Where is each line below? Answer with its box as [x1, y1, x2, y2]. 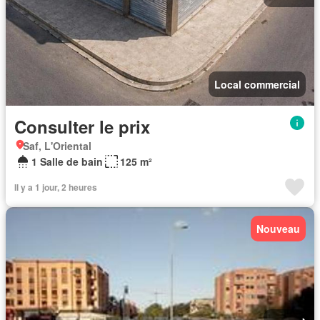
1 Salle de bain [31, 154, 103, 169]
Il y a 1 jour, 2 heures [14, 181, 97, 194]
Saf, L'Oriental [23, 139, 91, 154]
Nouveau [256, 221, 300, 236]
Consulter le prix [14, 114, 150, 139]
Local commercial [214, 77, 300, 92]
